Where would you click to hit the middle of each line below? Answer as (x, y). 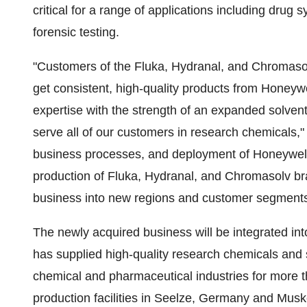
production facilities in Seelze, (116, 298)
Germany (224, 298)
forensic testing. (76, 32)
